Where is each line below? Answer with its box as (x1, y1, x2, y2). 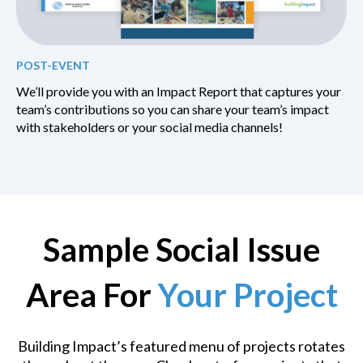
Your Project (157, 275, 338, 315)
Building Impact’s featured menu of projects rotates (18, 336, 345, 355)
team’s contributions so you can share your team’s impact (16, 101, 329, 117)
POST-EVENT (16, 58, 90, 73)
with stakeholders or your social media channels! (16, 119, 283, 135)
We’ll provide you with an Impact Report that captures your (16, 83, 341, 100)
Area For (25, 275, 158, 315)
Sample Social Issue (43, 230, 320, 270)
